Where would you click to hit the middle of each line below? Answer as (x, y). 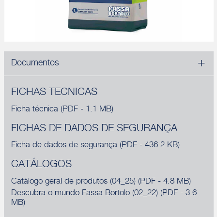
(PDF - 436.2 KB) (149, 146)
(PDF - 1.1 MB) (87, 109)
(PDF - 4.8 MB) (164, 182)
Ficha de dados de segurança (65, 146)
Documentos (35, 64)
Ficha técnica (36, 109)
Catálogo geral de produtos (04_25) (74, 182)
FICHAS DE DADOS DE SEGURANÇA (94, 129)
